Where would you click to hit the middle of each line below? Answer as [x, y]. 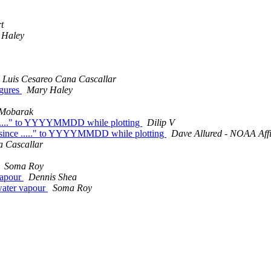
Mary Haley [50, 90]
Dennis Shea [53, 177]
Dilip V [161, 123]
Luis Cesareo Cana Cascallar [59, 79]
